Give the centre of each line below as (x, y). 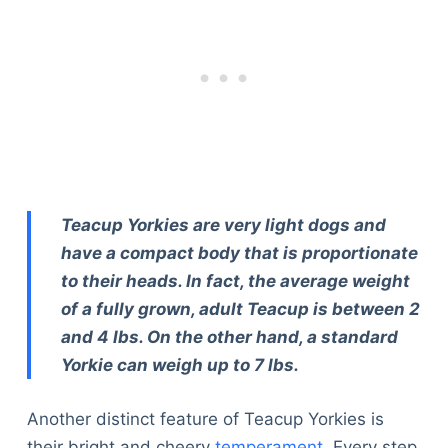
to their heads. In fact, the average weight (235, 281)
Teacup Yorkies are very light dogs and (223, 225)
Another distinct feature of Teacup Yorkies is (205, 418)
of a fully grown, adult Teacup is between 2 (240, 309)
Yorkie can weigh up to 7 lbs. (179, 365)
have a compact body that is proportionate (239, 253)
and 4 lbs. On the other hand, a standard (229, 337)
